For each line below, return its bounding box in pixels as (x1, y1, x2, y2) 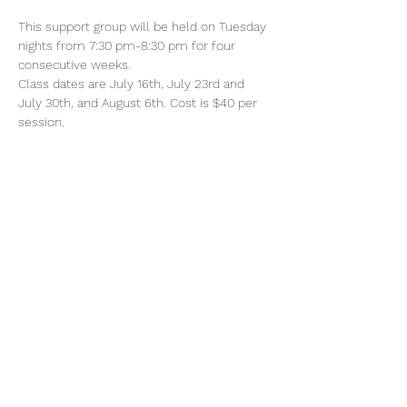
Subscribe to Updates (36, 338, 254, 382)
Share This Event (18, 213, 154, 234)
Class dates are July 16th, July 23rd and (18, 76, 248, 91)
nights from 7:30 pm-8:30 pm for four (18, 38, 239, 53)
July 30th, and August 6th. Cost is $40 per (18, 95, 261, 110)
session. (18, 114, 68, 129)
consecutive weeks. (18, 57, 134, 72)
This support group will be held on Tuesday (18, 19, 270, 34)
